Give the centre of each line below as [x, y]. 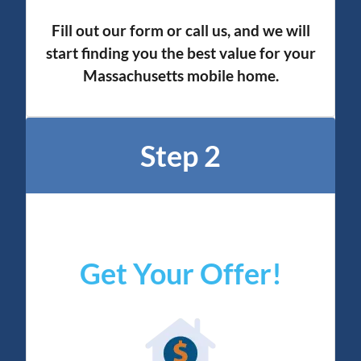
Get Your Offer [175, 274]
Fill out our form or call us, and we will [180, 31]
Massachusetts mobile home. [180, 76]
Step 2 [180, 156]
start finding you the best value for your [180, 53]
